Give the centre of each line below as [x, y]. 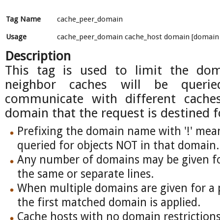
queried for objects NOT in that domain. [118, 145]
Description [38, 56]
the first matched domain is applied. [109, 202]
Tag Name [23, 19]
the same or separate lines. [85, 174]
